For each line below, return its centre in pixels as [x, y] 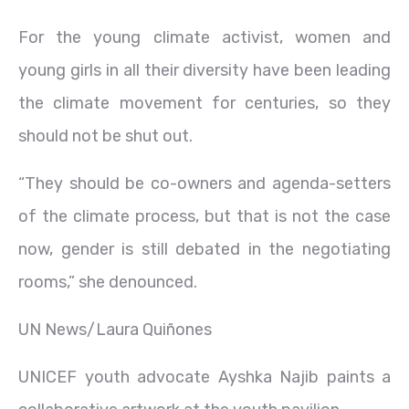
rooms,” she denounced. [108, 282]
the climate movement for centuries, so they [204, 103]
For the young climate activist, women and [204, 37]
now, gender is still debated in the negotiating [204, 249]
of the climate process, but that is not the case [204, 216]
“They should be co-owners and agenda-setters [204, 183]
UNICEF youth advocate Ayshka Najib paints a [204, 377]
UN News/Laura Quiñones [115, 329]
